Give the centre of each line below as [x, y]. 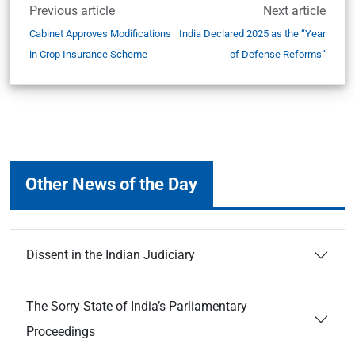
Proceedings [62, 332]
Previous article [72, 11]
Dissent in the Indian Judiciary [111, 255]
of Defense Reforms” [278, 54]
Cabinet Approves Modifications [100, 34]
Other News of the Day [111, 184]
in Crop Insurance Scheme [88, 54]
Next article [294, 11]
